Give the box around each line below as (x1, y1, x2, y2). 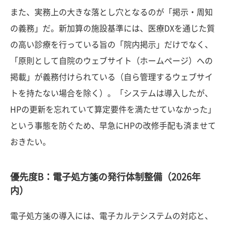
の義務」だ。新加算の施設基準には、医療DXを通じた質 (10, 24, 215, 32)
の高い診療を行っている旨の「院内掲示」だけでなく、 (10, 40, 213, 49)
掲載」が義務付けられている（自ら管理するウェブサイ (10, 72, 213, 81)
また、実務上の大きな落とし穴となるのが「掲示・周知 (10, 8, 213, 16)
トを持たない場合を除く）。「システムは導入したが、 (10, 89, 213, 97)
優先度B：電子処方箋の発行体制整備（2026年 (10, 172, 201, 181)
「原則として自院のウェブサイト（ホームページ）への (10, 56, 213, 65)
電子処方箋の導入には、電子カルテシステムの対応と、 (10, 211, 213, 220)
